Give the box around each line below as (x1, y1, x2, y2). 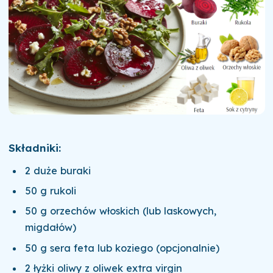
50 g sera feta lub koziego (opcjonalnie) (25, 241, 220, 254)
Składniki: (8, 141, 61, 155)
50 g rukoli (25, 185, 77, 197)
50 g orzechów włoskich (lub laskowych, (25, 205, 217, 218)
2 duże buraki (25, 164, 91, 177)
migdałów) (25, 221, 77, 234)
